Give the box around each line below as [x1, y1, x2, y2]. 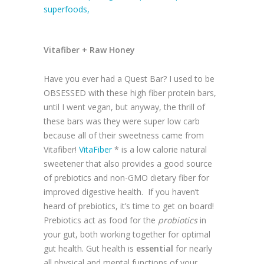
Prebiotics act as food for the [44, 214, 158, 226]
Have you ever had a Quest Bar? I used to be [44, 73, 214, 85]
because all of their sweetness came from [44, 130, 204, 141]
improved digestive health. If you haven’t [44, 186, 199, 198]
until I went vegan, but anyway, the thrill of [44, 101, 205, 113]
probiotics [158, 214, 197, 226]
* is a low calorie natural [112, 144, 207, 156]
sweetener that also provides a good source [44, 158, 212, 170]
